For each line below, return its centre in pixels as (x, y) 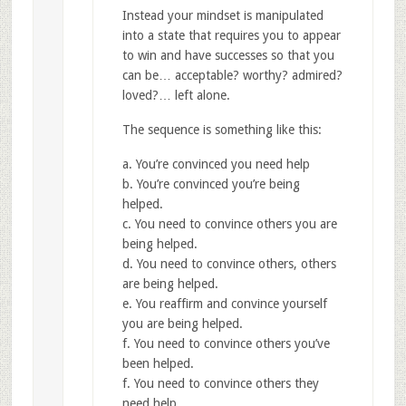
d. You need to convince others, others (229, 263)
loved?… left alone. (176, 95)
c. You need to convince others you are (229, 223)
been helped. (158, 363)
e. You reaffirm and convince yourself (224, 303)
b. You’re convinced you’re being (211, 184)
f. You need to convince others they (220, 383)
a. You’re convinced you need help (216, 164)
